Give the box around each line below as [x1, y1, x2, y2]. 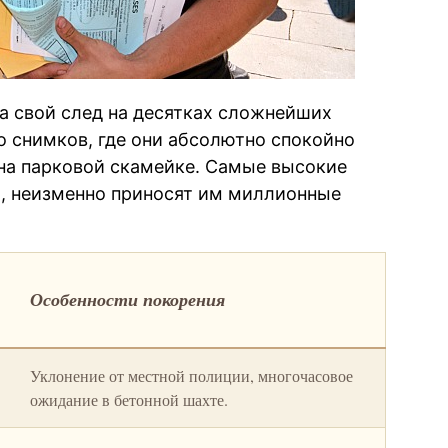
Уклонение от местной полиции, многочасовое [30, 365, 354, 387]
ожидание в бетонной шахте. [30, 389, 229, 411]
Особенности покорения [30, 287, 226, 313]
